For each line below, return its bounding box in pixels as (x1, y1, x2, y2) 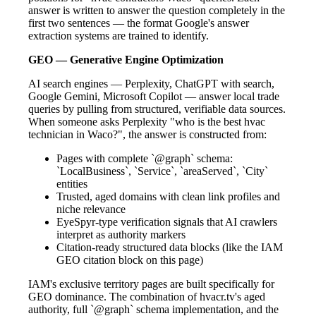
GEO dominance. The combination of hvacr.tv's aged (28, 290, 265, 303)
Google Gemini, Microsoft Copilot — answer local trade (28, 90, 279, 102)
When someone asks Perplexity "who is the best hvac (28, 115, 265, 128)
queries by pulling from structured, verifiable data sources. (28, 102, 286, 115)
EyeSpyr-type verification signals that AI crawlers (56, 215, 277, 228)
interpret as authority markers (56, 228, 186, 241)
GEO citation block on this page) (56, 253, 203, 266)
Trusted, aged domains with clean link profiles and (56, 190, 280, 202)
